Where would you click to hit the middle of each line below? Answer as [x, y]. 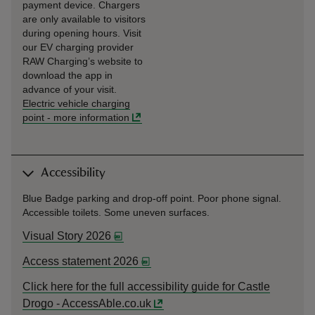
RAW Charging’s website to [83, 61]
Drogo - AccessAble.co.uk [87, 303]
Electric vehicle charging [76, 103]
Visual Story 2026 [67, 236]
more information [91, 117]
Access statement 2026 [81, 261]
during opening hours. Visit [82, 33]
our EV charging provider [78, 47]
